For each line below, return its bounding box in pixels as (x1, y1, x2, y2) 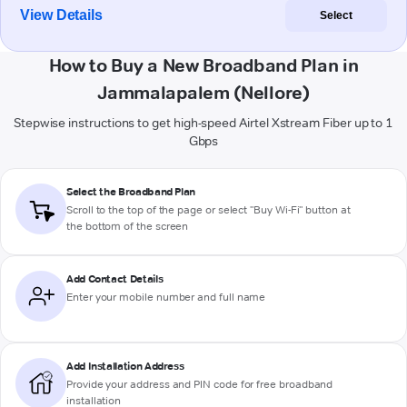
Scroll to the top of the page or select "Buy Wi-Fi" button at (66, 203, 351, 217)
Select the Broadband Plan (66, 184, 195, 199)
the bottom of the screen (66, 219, 189, 233)
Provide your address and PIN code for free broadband (66, 377, 333, 392)
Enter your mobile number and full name (66, 290, 266, 304)
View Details (20, 7, 104, 24)
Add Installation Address (66, 359, 184, 373)
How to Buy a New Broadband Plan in (48, 55, 359, 77)
